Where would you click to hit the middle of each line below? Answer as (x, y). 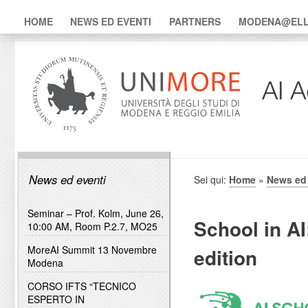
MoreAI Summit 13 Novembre (92, 249)
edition (225, 257)
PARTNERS (195, 22)
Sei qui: (211, 179)
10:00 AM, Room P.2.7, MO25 (92, 226)
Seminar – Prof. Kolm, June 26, (95, 213)
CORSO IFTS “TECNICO (81, 286)
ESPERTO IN (56, 299)
